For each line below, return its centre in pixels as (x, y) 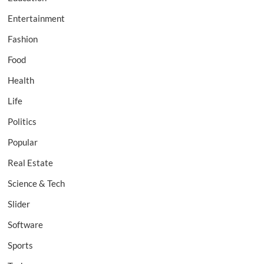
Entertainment (37, 19)
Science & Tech (37, 184)
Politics (22, 122)
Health (21, 80)
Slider (19, 204)
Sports (21, 245)
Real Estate (31, 163)
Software (26, 225)
